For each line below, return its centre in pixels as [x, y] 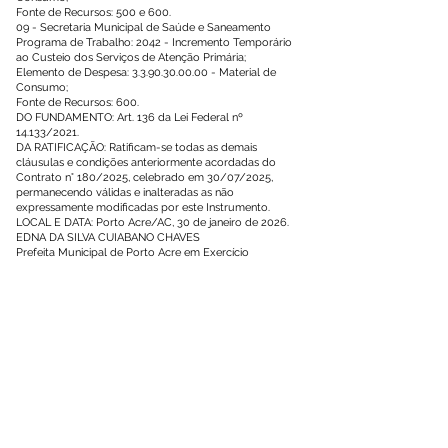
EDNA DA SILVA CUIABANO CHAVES [108, 237]
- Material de [242, 72]
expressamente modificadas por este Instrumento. [143, 207]
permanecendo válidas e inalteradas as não [125, 192]
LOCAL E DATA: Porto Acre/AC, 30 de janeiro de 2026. [152, 222]
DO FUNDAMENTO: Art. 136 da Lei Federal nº [129, 117]
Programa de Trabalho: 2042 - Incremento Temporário [154, 42]
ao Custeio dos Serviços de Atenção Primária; [131, 57]
